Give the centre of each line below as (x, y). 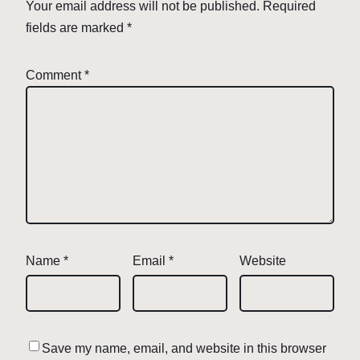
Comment (55, 75)
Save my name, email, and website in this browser (184, 348)
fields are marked (76, 27)
